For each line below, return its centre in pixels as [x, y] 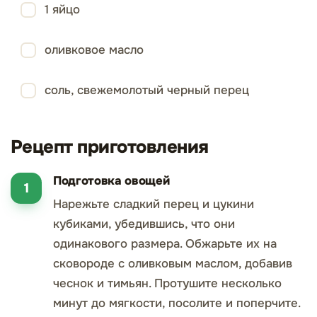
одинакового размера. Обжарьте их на [165, 244]
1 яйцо [62, 10]
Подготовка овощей [111, 181]
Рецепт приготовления [110, 147]
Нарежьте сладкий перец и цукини [154, 204]
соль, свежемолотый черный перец [147, 90]
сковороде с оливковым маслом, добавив [173, 264]
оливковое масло [94, 50]
